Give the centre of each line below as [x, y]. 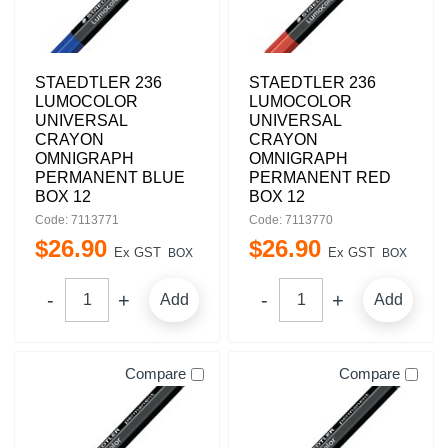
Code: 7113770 [291, 220]
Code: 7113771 [77, 220]
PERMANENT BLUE [110, 177]
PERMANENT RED [320, 177]
